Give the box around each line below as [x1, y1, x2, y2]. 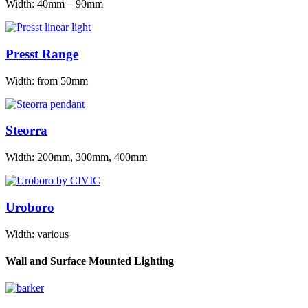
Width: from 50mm [5, 74, 88, 87]
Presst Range [5, 46, 78, 61]
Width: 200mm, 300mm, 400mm [5, 151, 147, 164]
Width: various [5, 228, 69, 240]
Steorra [5, 123, 47, 138]
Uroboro [5, 199, 54, 214]
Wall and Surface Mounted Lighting [5, 254, 174, 267]
